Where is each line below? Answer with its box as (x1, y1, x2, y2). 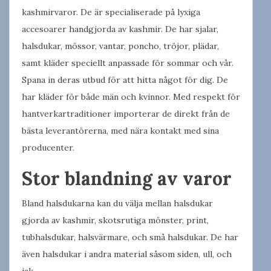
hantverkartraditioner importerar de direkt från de (22, 108, 230, 119)
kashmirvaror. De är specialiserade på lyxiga (22, 6, 200, 18)
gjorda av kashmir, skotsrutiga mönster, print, (22, 214, 209, 226)
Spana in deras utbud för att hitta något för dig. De (22, 74, 228, 85)
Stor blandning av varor (22, 166, 232, 190)
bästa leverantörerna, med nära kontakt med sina (22, 125, 219, 136)
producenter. (22, 142, 74, 153)
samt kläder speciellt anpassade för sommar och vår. (22, 57, 233, 68)
